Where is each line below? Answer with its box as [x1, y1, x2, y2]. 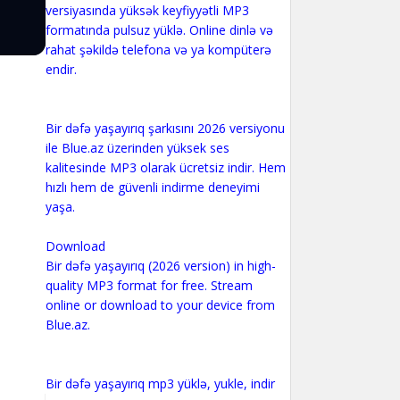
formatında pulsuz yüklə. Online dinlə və [45, 21, 273, 38]
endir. [45, 61, 77, 78]
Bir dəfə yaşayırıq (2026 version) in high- [45, 257, 276, 274]
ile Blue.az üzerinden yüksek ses [45, 139, 229, 156]
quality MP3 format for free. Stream [45, 277, 253, 294]
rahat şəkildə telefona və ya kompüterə [45, 41, 271, 58]
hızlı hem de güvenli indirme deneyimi [45, 179, 260, 196]
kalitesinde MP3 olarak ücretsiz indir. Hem [45, 159, 286, 176]
